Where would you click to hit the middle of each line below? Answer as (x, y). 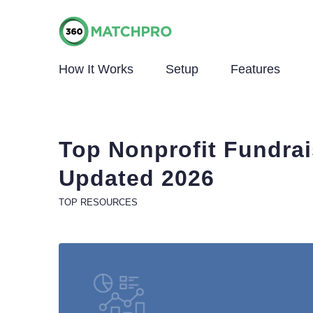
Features (255, 69)
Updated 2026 (136, 178)
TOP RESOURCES (98, 202)
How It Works (96, 69)
